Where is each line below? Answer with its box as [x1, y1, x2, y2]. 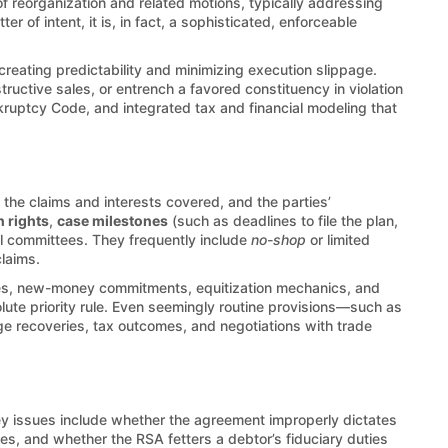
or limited [306, 230, 370, 248]
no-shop [251, 230, 306, 248]
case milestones [57, 211, 168, 229]
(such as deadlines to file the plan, [168, 211, 398, 229]
